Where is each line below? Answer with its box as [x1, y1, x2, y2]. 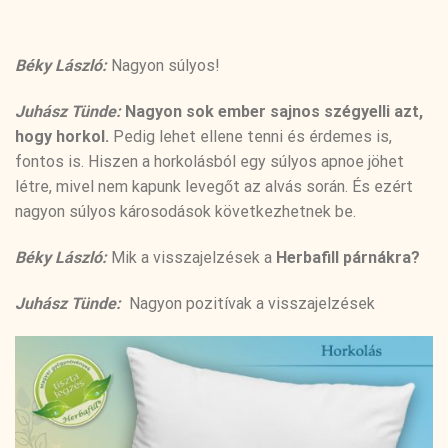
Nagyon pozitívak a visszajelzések [125, 293, 375, 313]
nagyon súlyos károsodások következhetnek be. [15, 201, 356, 221]
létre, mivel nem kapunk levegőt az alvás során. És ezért [15, 176, 413, 196]
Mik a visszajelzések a [111, 247, 276, 267]
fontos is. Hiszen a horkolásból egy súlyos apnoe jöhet [15, 151, 404, 171]
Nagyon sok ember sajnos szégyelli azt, [125, 101, 423, 121]
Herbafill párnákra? [276, 247, 420, 267]
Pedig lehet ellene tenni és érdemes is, [113, 126, 392, 146]
